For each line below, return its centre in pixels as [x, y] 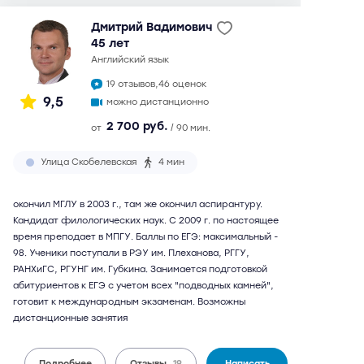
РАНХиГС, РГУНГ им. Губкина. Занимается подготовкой [140, 269]
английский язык [133, 60]
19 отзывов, [132, 84]
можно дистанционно [158, 102]
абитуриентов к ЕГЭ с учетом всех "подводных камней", [143, 286]
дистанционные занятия [70, 318]
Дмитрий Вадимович [152, 27]
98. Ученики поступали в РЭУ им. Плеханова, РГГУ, [131, 253]
